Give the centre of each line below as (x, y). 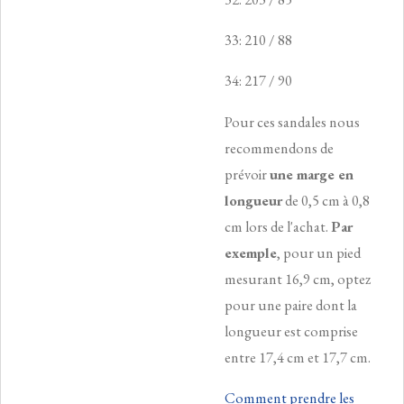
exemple (251, 252)
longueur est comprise (291, 331)
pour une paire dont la (291, 305)
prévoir (247, 174)
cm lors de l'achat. (278, 226)
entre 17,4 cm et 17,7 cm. (298, 357)
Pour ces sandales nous (292, 122)
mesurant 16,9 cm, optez (298, 279)
